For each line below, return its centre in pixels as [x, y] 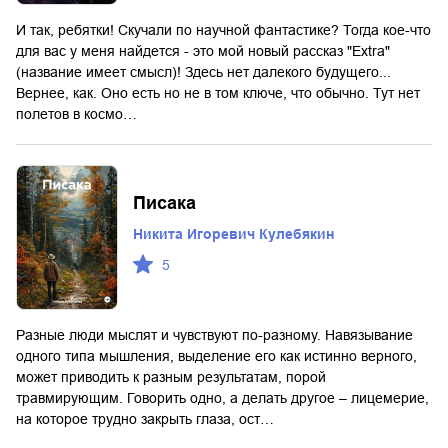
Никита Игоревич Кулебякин [233, 233]
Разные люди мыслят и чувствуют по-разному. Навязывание [214, 334]
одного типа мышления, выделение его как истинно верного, [216, 355]
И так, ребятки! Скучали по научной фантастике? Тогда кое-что [223, 29]
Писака [164, 202]
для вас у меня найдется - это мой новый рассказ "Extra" [203, 50]
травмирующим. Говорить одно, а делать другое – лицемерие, [222, 397]
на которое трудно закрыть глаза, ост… [145, 418]
